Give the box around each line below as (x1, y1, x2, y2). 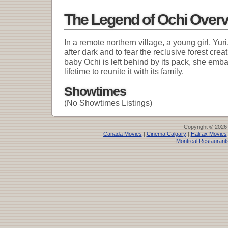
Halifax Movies (190, 131, 227, 137)
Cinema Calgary (146, 131, 186, 137)
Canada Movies (103, 131, 142, 137)
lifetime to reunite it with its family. (64, 67, 184, 76)
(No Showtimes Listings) (64, 98, 152, 108)
